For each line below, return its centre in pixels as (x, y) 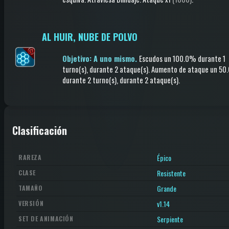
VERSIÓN (31, 203)
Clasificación (40, 130)
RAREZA (30, 157)
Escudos (151, 59)
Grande (167, 189)
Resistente (171, 173)
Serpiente (170, 219)
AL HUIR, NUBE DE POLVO (90, 37)
